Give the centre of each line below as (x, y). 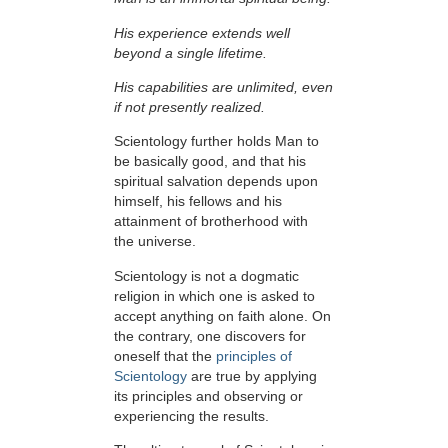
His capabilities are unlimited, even (223, 87)
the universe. (155, 241)
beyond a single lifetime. (190, 52)
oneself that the (165, 355)
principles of (254, 355)
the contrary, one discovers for (210, 335)
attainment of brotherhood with (211, 221)
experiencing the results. (191, 415)
